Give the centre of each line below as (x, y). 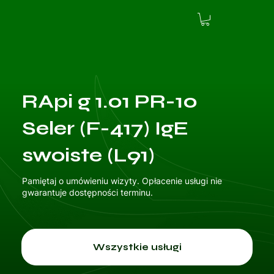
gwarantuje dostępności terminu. (87, 192)
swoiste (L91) (88, 155)
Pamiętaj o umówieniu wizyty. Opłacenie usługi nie (122, 181)
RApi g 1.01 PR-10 (109, 101)
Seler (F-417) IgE (105, 128)
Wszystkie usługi (137, 247)
